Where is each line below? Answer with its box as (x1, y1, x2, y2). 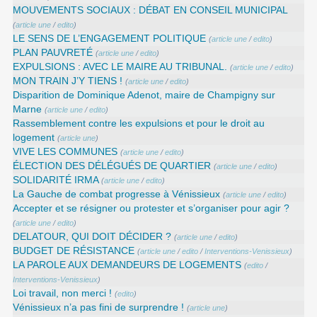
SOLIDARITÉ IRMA (13, 174, 99, 185)
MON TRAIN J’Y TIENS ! (13, 75, 123, 86)
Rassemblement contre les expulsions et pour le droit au (13, 117, 265, 129)
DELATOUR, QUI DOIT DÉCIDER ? (13, 231, 172, 242)
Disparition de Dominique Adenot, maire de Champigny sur (13, 89, 276, 100)
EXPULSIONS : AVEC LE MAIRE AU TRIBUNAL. (13, 61, 228, 72)
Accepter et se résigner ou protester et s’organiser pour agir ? (13, 202, 290, 214)
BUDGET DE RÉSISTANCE (13, 245, 135, 256)
